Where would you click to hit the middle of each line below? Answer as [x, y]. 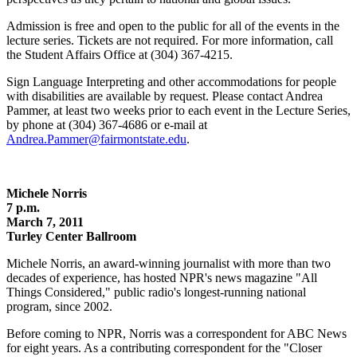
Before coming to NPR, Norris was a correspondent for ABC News [177, 333]
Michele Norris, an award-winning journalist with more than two [169, 263]
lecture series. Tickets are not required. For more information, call [170, 40]
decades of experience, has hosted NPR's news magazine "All [162, 277]
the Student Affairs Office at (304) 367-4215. [120, 54]
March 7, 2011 [45, 222]
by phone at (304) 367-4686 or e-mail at [107, 124]
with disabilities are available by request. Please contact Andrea [165, 96]
